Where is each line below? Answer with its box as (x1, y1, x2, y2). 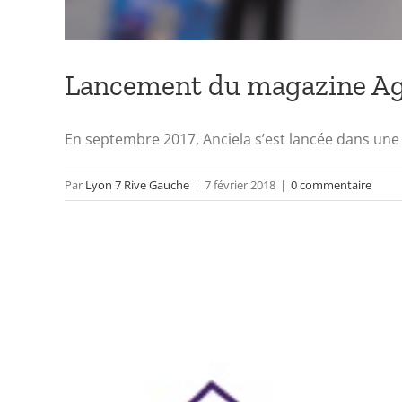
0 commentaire (291, 177, 371, 193)
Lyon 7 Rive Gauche (85, 177, 189, 193)
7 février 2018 (205, 177, 275, 193)
